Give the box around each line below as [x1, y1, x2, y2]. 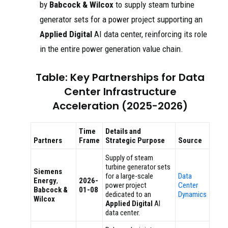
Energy [34, 176, 56, 186]
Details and [105, 127, 141, 136]
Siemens [34, 167, 62, 177]
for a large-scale [105, 172, 153, 181]
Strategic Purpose [105, 136, 165, 146]
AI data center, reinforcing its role [92, 29, 207, 40]
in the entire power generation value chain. [40, 44, 183, 54]
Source [178, 136, 202, 146]
